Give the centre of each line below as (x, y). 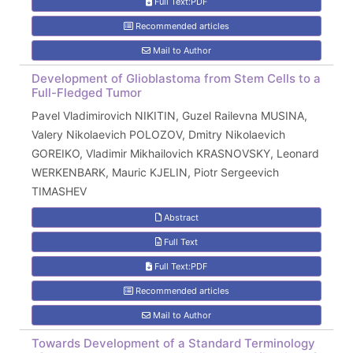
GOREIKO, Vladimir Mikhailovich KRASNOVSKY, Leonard (175, 153)
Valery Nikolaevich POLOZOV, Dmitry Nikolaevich (158, 134)
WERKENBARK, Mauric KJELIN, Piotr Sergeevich (155, 172)
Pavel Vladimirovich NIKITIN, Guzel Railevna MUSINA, (169, 115)
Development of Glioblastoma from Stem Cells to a (176, 78)
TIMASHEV (59, 191)
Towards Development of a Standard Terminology (173, 343)
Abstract (180, 217)
